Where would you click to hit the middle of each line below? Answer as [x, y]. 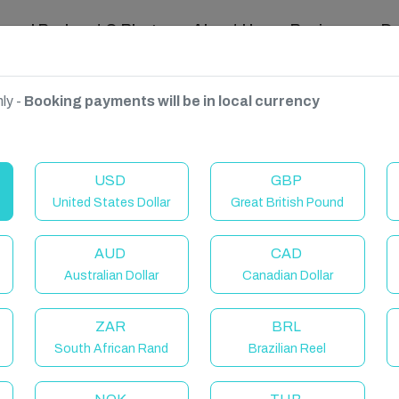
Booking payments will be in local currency [172, 101]
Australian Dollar [112, 276]
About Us [227, 30]
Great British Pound [288, 203]
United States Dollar [112, 203]
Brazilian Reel [288, 349]
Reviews [321, 30]
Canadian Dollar [287, 276]
